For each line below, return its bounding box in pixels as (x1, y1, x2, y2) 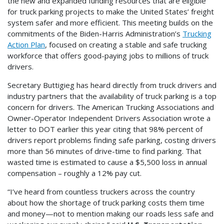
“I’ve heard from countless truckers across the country (7, 186, 195, 197)
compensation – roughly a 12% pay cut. (7, 168, 141, 178)
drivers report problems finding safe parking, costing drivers (7, 135, 216, 145)
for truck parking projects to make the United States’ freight (7, 6, 214, 17)
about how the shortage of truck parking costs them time (7, 197, 204, 208)
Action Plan (7, 39, 45, 50)
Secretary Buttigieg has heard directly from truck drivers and (7, 80, 216, 90)
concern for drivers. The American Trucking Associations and (7, 102, 214, 112)
